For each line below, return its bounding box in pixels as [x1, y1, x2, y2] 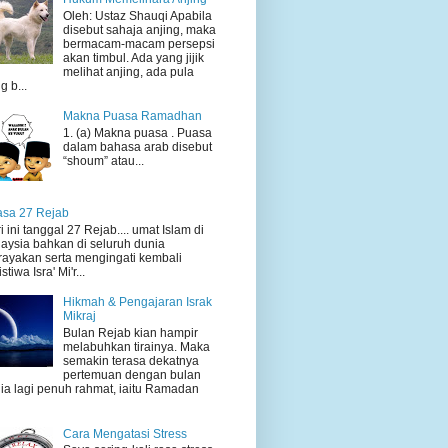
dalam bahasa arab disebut [62, 139, 212, 154]
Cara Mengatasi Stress [62, 426, 187, 441]
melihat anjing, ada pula [62, 64, 194, 79]
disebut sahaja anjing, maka [62, 22, 216, 37]
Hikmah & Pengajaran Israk [62, 295, 212, 310]
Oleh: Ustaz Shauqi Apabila [62, 8, 212, 23]
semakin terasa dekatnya [62, 353, 199, 368]
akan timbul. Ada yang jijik [62, 50, 204, 65]
